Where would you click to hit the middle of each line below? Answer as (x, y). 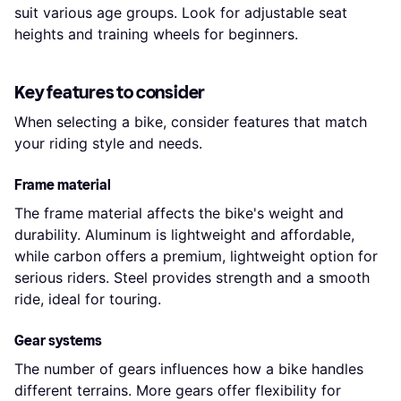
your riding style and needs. (108, 143)
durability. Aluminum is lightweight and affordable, (184, 234)
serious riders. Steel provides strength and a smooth (192, 277)
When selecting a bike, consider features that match (191, 121)
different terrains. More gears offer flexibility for (178, 390)
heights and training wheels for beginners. (156, 34)
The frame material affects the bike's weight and (179, 213)
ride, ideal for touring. (88, 299)
